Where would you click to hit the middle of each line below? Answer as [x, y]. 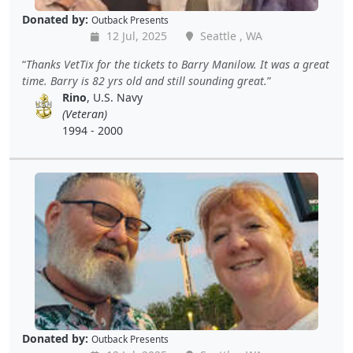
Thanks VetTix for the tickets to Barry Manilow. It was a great [178, 65]
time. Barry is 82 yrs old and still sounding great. [145, 81]
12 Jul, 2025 [135, 36]
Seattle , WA [230, 36]
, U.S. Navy [115, 98]
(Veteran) [85, 114]
